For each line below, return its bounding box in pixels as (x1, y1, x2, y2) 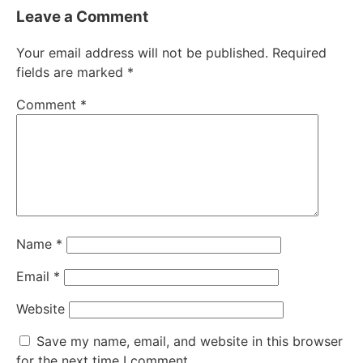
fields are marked (16, 64, 127, 81)
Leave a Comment (16, 6, 148, 26)
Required (272, 45, 327, 62)
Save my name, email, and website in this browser (36, 333, 343, 350)
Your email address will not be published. (16, 45, 268, 62)
